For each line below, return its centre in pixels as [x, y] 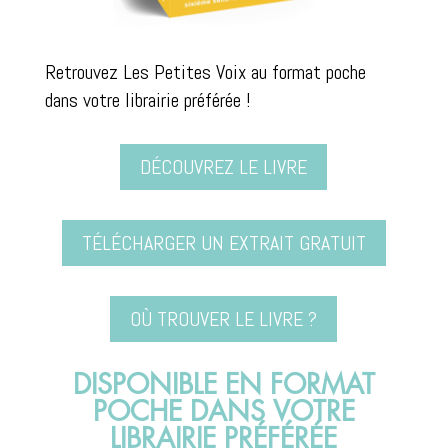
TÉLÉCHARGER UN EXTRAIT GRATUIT [223, 243]
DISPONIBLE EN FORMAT [223, 386]
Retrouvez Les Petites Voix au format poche [205, 72]
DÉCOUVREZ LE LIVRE [224, 167]
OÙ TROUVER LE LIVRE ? [224, 319]
